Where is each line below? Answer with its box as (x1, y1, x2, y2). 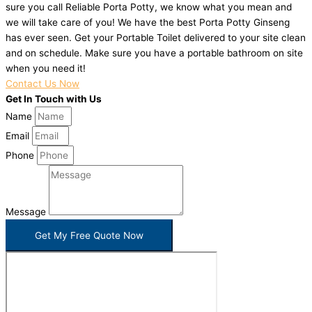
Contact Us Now (6, 78, 79, 90)
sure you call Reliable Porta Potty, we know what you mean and (6, 1, 292, 13)
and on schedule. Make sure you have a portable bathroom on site (6, 47, 303, 59)
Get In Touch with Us (6, 93, 102, 105)
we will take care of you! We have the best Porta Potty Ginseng (6, 17, 290, 29)
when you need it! (6, 63, 86, 75)
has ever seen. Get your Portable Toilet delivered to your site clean (6, 32, 306, 44)
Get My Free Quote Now (35, 230, 143, 242)
